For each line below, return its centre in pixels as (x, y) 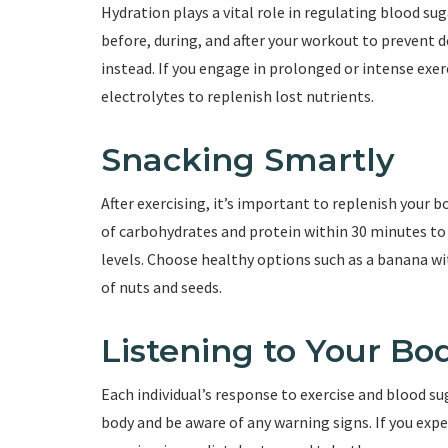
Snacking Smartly (247, 160)
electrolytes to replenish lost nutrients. (237, 96)
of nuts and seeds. (161, 287)
